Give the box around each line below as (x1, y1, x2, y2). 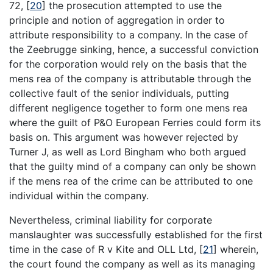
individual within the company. (9, 189, 149, 202)
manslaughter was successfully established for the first (9, 228, 263, 241)
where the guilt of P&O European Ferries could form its (9, 116, 261, 129)
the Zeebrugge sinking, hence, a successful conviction (9, 43, 258, 55)
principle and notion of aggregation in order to (9, 13, 225, 26)
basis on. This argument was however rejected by (9, 130, 238, 143)
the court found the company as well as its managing (9, 257, 255, 270)
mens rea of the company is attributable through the (9, 72, 251, 85)
